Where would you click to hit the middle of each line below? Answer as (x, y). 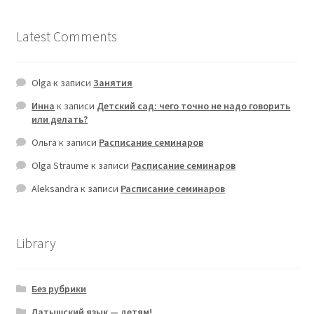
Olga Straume (61, 165)
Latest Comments (66, 36)
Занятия (113, 82)
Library (36, 243)
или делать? (60, 119)
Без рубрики (59, 289)
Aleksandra (55, 188)
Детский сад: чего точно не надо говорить (194, 105)
